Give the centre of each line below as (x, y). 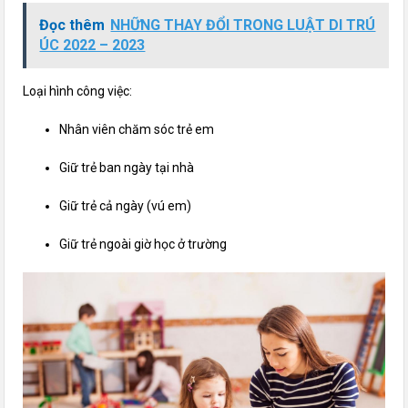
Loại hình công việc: (78, 91)
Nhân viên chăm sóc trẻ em (137, 129)
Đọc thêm (72, 25)
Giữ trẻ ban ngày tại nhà (127, 167)
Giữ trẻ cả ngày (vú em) (126, 205)
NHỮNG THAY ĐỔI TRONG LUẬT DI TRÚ (243, 25)
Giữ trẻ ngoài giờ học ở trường (143, 244)
